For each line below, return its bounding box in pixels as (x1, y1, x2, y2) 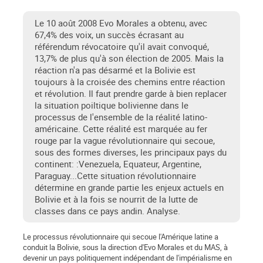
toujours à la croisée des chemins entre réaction (35, 76, 225, 88)
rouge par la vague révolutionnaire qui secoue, (35, 134, 215, 147)
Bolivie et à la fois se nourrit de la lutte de (35, 193, 198, 205)
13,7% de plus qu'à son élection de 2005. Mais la (35, 52, 224, 65)
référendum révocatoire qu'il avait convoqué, (35, 41, 209, 53)
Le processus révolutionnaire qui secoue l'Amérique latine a (23, 231, 218, 242)
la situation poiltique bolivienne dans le (35, 99, 188, 112)
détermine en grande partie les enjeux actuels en (35, 181, 224, 194)
